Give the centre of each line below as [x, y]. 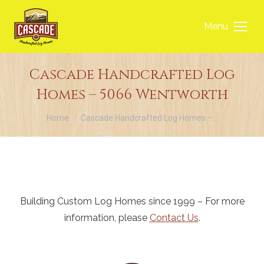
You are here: [74, 113]
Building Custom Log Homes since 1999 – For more [132, 201]
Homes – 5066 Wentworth [132, 95]
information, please [107, 218]
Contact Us [174, 218]
